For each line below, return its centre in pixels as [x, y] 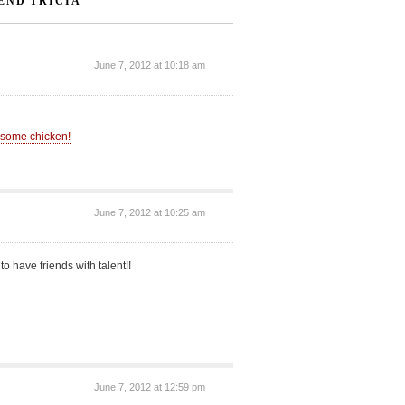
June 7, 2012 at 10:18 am [150, 66]
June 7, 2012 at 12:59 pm [150, 387]
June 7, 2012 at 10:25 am [150, 213]
